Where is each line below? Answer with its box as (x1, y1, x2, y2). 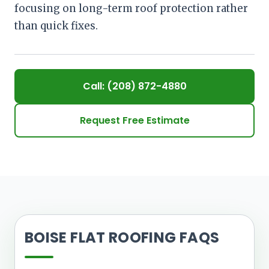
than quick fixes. (14, 19, 98, 33)
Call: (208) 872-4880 (82, 79, 187, 94)
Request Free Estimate (79, 113, 190, 128)
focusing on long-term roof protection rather (14, 2, 248, 16)
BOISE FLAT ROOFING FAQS (25, 228, 220, 248)
